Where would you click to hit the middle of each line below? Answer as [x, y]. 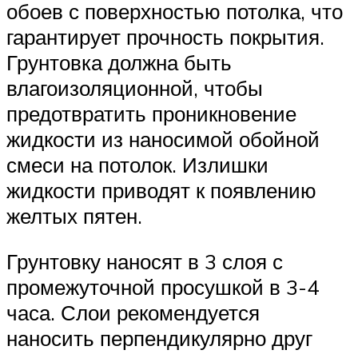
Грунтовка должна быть [119, 62]
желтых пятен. [74, 215]
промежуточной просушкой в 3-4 [163, 287]
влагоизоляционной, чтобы [135, 88]
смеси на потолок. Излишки [137, 164]
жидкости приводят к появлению [161, 190]
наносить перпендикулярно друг [159, 338]
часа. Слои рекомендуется [133, 313]
